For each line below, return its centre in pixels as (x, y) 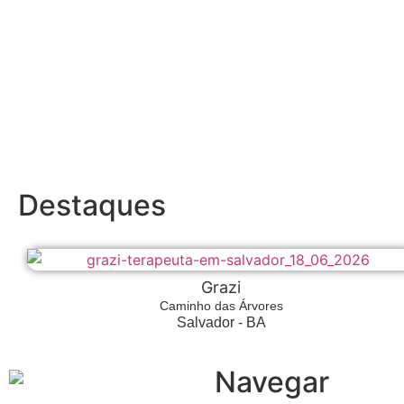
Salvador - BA (221, 323)
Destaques (92, 206)
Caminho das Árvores (221, 306)
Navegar (272, 382)
